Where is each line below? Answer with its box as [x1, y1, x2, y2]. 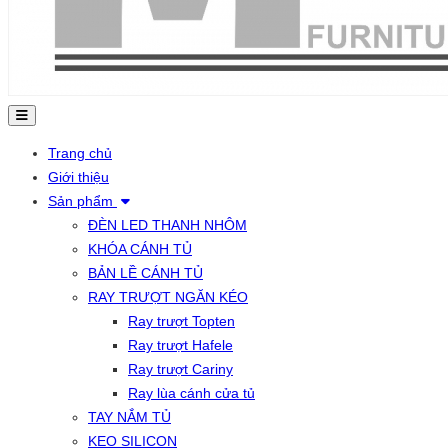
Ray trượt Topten [128, 313, 235, 329]
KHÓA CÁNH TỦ [88, 241, 192, 257]
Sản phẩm [48, 193, 117, 209]
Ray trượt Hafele [128, 337, 233, 353]
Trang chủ [48, 145, 112, 161]
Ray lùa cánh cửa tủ [128, 385, 255, 401]
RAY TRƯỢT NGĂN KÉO [88, 289, 248, 305]
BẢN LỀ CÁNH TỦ [88, 265, 203, 281]
